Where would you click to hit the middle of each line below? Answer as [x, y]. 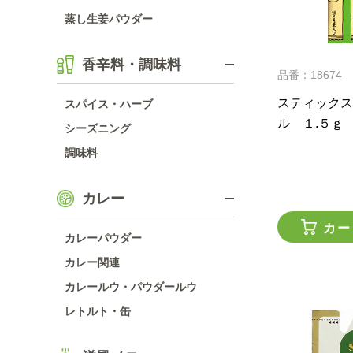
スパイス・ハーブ [109, 104]
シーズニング [98, 128]
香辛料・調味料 [132, 65]
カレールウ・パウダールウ [131, 287]
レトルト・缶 [98, 311]
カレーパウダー [103, 238]
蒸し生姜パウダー [109, 19]
